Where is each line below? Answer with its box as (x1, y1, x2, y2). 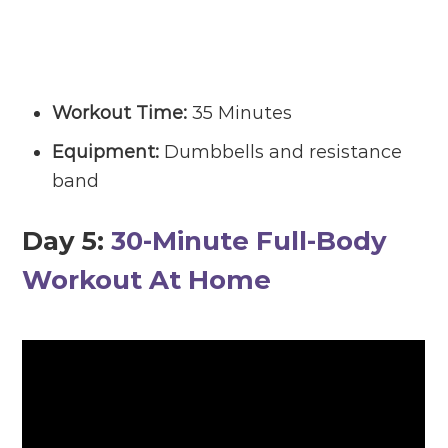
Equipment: (52, 140, 160, 163)
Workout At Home (22, 263, 272, 296)
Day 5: (22, 224, 112, 257)
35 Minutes (187, 101, 293, 124)
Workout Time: (52, 101, 188, 124)
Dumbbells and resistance (159, 140, 403, 163)
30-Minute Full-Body (111, 224, 388, 257)
